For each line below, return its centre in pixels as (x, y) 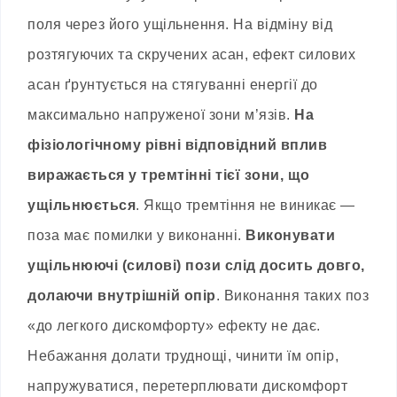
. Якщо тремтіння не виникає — (245, 206)
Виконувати (290, 236)
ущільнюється (82, 206)
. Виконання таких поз (292, 296)
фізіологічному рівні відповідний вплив (177, 145)
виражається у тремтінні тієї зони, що (169, 175)
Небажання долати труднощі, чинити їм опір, (183, 356)
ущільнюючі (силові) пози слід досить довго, (196, 266)
